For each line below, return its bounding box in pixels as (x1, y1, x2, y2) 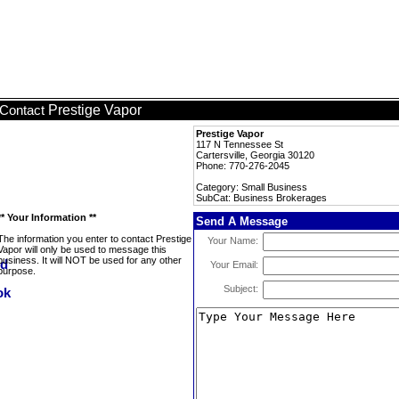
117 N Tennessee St (196, 139, 283, 150)
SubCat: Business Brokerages (196, 192, 327, 203)
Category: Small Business (196, 182, 307, 192)
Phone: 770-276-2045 (196, 160, 289, 171)
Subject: (224, 283, 258, 294)
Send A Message (196, 215, 288, 228)
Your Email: (210, 259, 258, 270)
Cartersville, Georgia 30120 (196, 150, 314, 160)
